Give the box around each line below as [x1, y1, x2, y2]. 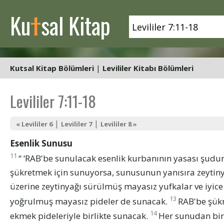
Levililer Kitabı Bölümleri [102, 63, 193, 73]
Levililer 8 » [100, 119, 137, 128]
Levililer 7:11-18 [10, 89, 96, 112]
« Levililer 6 [16, 119, 52, 128]
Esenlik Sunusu [10, 137, 72, 149]
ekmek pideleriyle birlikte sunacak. [10, 209, 150, 221]
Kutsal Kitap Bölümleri [10, 63, 94, 73]
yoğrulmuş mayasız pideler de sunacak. [10, 195, 169, 207]
